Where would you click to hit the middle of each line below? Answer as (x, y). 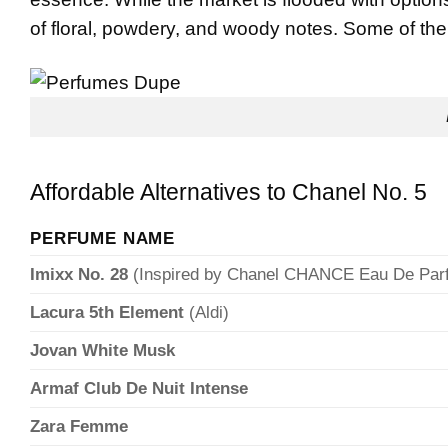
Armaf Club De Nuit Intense (139, 389)
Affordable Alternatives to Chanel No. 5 (228, 191)
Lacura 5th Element (107, 313)
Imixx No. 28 (79, 275)
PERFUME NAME (103, 239)
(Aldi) (206, 313)
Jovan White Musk (102, 351)
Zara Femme (79, 427)
